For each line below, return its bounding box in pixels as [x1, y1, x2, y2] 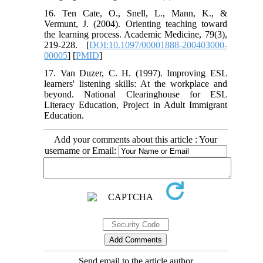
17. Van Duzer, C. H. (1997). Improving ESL [44, 68, 227, 78]
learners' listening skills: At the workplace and [44, 78, 227, 89]
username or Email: [44, 145, 119, 156]
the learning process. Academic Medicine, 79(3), [44, 29, 227, 39]
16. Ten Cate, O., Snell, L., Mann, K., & [44, 8, 227, 18]
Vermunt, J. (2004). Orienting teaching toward [44, 18, 227, 29]
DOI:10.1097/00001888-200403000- [89, 39, 227, 50]
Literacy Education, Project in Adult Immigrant [44, 99, 227, 110]
